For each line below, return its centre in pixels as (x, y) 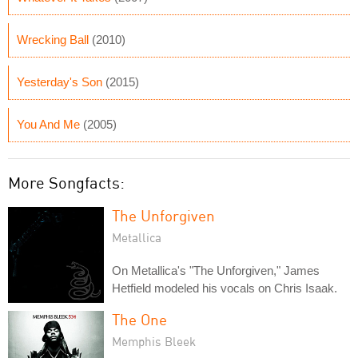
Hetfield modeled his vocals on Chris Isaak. (225, 288)
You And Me (48, 124)
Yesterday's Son (60, 82)
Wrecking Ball (53, 40)
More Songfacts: (66, 183)
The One (139, 319)
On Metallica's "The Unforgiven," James (216, 270)
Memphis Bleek (154, 341)
